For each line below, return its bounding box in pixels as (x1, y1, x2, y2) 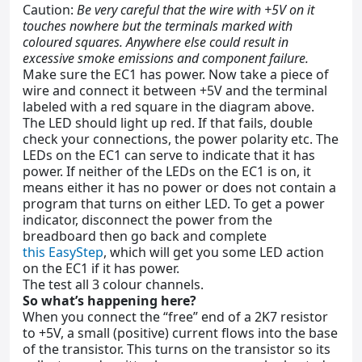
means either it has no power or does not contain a (23, 178, 336, 196)
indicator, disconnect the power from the (23, 210, 272, 229)
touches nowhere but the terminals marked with (23, 16, 293, 35)
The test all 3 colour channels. (23, 275, 204, 293)
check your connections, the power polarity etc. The (23, 129, 339, 148)
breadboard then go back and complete (23, 226, 270, 245)
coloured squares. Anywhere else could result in (23, 32, 288, 51)
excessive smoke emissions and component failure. (23, 48, 309, 67)
